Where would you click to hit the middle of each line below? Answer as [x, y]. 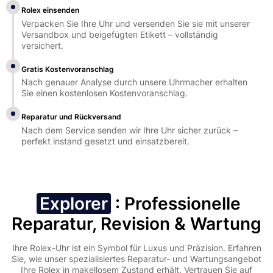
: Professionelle [178, 204]
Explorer [74, 204]
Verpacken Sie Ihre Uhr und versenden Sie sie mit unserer [136, 23]
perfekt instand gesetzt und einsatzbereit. [106, 141]
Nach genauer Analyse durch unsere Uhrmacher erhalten [135, 82]
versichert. [43, 45]
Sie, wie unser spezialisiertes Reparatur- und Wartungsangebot [136, 259]
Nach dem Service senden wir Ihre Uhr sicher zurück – [130, 130]
